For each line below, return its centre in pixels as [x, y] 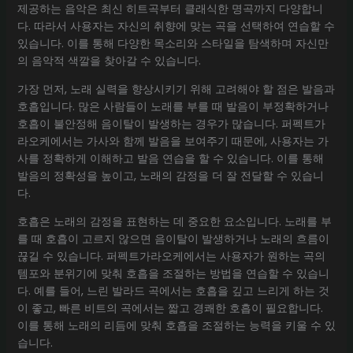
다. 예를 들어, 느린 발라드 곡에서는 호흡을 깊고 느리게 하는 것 [173, 290]
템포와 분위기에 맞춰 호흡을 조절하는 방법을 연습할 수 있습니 [173, 273]
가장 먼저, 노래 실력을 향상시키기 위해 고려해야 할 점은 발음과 [176, 89]
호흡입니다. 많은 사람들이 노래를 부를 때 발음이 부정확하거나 [173, 106]
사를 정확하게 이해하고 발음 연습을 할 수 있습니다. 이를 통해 [170, 158]
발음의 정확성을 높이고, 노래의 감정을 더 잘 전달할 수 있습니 [170, 175]
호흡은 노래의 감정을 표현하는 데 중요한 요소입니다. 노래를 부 [174, 221]
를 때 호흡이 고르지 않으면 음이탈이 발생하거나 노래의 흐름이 [173, 238]
